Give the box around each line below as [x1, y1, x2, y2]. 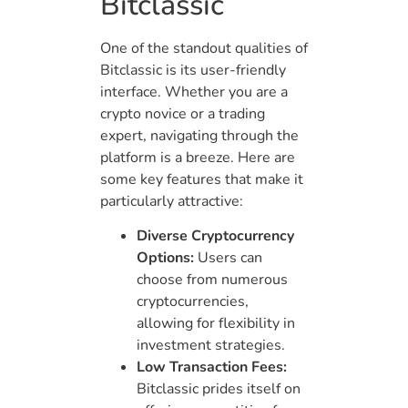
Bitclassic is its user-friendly [100, 59, 286, 80]
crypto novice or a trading [100, 103, 265, 124]
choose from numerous [137, 270, 288, 291]
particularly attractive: [100, 190, 243, 211]
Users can [194, 248, 262, 269]
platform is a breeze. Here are [100, 147, 295, 168]
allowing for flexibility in [137, 313, 295, 334]
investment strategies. [137, 335, 285, 356]
